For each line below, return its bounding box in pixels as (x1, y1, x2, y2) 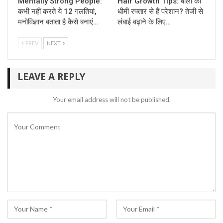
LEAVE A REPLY (17, 72, 85, 85)
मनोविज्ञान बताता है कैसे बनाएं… (18, 17, 98, 27)
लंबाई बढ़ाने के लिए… (117, 17, 171, 27)
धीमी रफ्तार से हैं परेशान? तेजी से (117, 7, 203, 16)
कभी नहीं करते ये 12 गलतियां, (18, 7, 97, 16)
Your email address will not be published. (52, 95, 171, 104)
